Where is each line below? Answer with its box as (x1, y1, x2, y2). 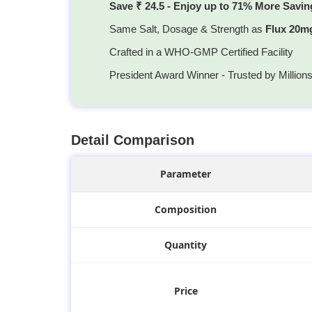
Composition (155, 203, 217, 217)
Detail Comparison (71, 132, 194, 148)
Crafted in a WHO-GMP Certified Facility (109, 46, 293, 58)
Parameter (160, 167, 211, 181)
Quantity (164, 238, 207, 252)
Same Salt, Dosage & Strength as (109, 23, 265, 36)
